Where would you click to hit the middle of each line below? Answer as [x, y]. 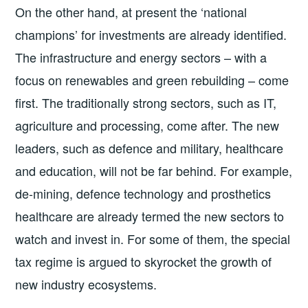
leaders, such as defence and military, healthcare [150, 148]
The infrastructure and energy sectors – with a [141, 57]
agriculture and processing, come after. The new [147, 125]
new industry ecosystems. [86, 284]
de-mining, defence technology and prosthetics [143, 193]
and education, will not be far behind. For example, [154, 170]
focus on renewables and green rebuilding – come [152, 80]
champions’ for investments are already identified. [151, 34]
